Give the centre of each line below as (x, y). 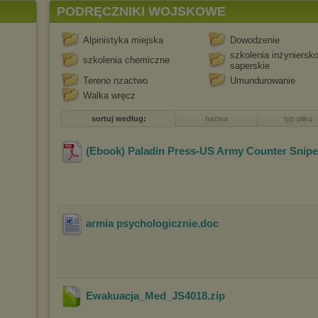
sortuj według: (119, 119)
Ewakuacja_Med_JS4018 (147, 296)
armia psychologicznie (142, 224)
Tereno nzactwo (115, 81)
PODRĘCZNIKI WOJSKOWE (141, 11)
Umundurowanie (263, 81)
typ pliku (298, 119)
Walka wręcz (109, 95)
